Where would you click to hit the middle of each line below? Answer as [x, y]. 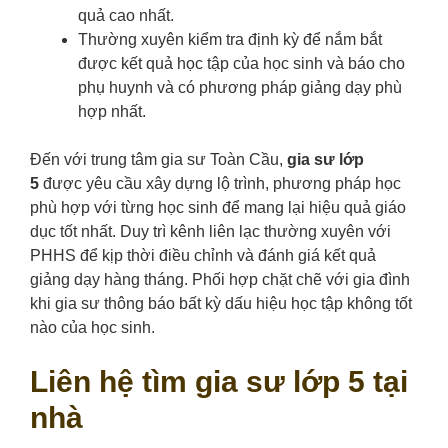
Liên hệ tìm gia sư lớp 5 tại [219, 382]
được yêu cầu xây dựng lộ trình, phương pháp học [220, 184]
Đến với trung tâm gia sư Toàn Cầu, [158, 160]
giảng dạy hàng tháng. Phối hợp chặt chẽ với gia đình [220, 280]
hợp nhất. [112, 112]
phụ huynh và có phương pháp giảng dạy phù [240, 88]
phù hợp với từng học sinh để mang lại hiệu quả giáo [218, 208]
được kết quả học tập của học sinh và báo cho [241, 64]
